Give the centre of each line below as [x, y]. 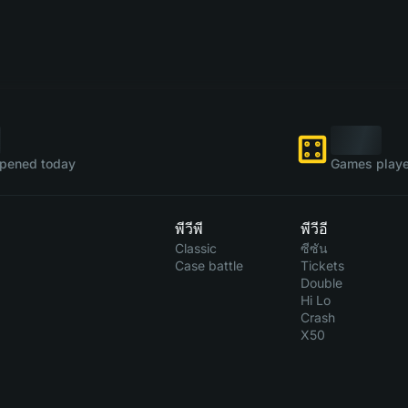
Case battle [209, 265]
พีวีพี [189, 229]
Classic [196, 248]
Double [321, 283]
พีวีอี [314, 229]
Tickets [322, 265]
